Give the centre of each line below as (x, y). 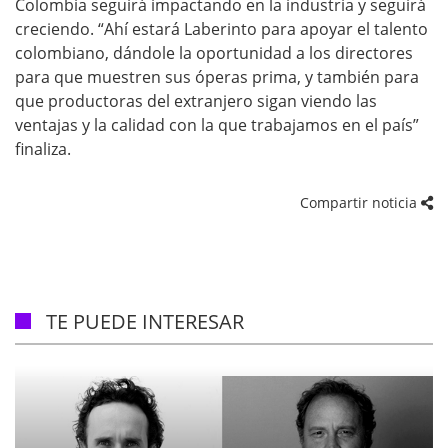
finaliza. (43, 149)
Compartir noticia (360, 202)
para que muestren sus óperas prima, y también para (217, 77)
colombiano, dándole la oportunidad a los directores (214, 53)
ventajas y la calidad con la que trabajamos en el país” (217, 125)
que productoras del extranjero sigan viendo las (196, 101)
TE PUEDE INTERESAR (145, 321)
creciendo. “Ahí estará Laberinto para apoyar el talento (221, 29)
